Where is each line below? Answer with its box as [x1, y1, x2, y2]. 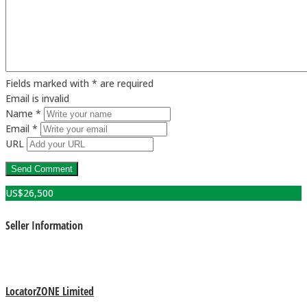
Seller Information [5, 218, 83, 234]
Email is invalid [5, 91, 69, 105]
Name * [5, 106, 41, 120]
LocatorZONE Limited [5, 283, 94, 299]
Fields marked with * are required [5, 76, 153, 90]
